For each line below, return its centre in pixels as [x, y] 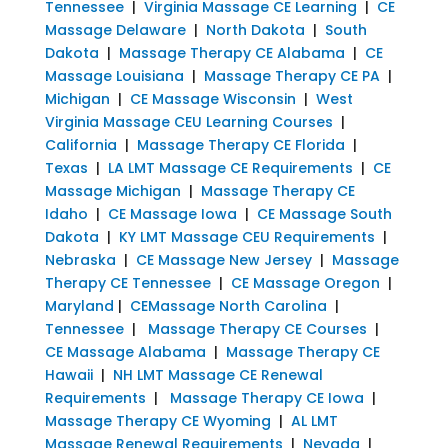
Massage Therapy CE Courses [257, 328]
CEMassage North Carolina [228, 305]
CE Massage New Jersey [223, 259]
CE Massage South [324, 213]
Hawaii [68, 374]
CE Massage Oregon [305, 282]
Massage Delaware [115, 29]
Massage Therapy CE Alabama [231, 52]
